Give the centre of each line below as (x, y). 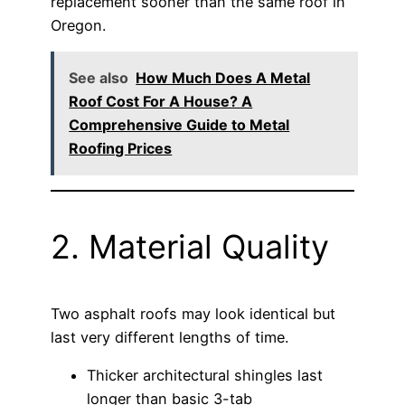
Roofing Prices (121, 149)
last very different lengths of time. (170, 337)
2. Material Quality (190, 246)
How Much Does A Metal (223, 78)
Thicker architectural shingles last (205, 376)
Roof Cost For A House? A (161, 102)
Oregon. (78, 25)
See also (99, 78)
